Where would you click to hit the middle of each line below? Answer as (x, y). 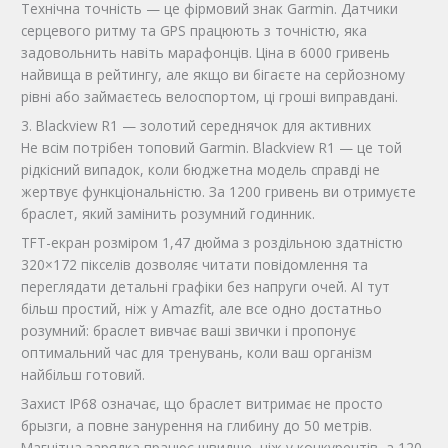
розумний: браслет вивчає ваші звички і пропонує (189, 331)
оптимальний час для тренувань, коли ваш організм (197, 353)
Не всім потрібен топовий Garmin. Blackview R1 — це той (212, 148)
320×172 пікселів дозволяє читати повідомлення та (195, 265)
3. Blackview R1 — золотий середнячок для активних (196, 126)
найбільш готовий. (83, 375)
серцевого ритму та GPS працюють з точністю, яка (194, 31)
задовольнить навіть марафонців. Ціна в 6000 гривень (206, 53)
